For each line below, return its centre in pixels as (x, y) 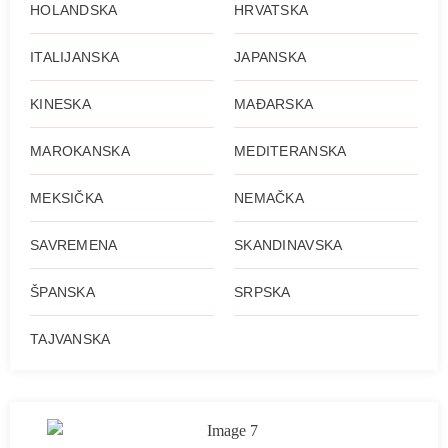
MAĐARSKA (274, 103)
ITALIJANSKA (75, 56)
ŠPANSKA (62, 291)
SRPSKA (262, 291)
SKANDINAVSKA (288, 244)
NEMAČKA (269, 197)
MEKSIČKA (67, 197)
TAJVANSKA (70, 338)
